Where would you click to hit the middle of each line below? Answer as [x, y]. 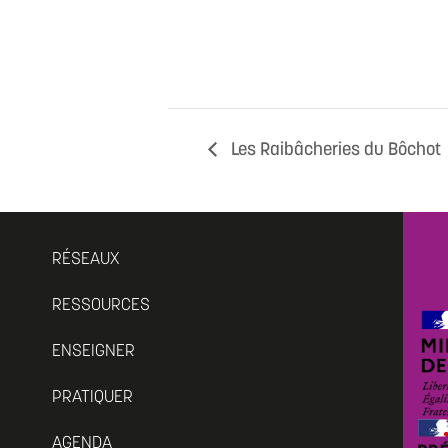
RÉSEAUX [86, 259]
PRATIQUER [93, 397]
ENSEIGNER [94, 351]
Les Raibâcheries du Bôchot [334, 150]
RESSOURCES [101, 305]
